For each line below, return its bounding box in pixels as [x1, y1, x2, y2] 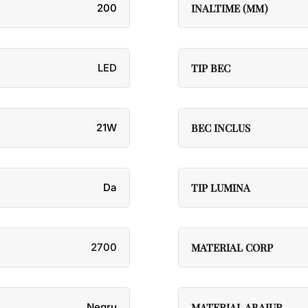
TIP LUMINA [191, 181, 250, 195]
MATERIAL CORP [191, 241, 273, 254]
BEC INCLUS [191, 121, 250, 135]
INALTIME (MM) [191, 1, 268, 15]
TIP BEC [191, 61, 230, 75]
